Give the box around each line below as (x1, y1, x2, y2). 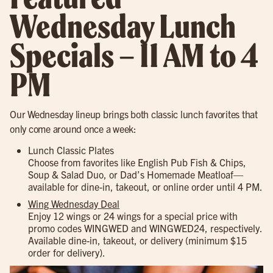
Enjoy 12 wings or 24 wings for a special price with (28, 209, 238, 222)
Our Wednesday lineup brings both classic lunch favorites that (10, 108, 258, 120)
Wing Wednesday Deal (28, 197, 119, 210)
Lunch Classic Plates (28, 143, 114, 156)
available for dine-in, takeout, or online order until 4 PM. (28, 180, 263, 193)
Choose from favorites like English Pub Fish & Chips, (28, 155, 246, 168)
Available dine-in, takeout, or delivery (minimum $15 (28, 233, 247, 246)
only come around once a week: (10, 122, 136, 135)
